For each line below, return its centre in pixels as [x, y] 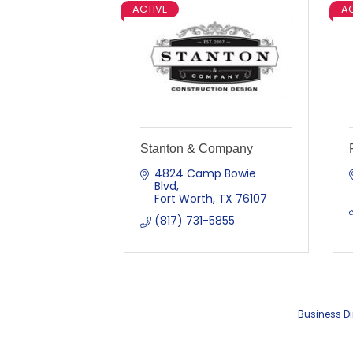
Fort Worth [183, 199]
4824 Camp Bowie [205, 173]
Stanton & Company [197, 149]
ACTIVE [150, 9]
